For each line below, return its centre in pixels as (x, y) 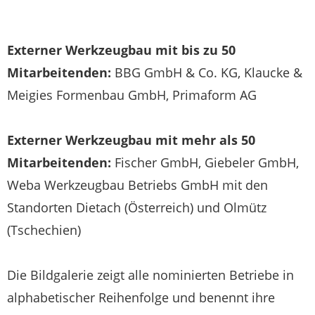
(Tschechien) (44, 230)
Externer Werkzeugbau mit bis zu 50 (121, 50)
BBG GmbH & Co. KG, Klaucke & (208, 72)
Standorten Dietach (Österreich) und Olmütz (137, 207)
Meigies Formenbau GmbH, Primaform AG (132, 95)
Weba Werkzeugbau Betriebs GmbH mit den (137, 185)
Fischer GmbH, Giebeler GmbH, (205, 162)
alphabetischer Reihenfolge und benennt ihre (141, 297)
